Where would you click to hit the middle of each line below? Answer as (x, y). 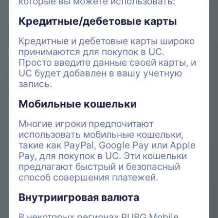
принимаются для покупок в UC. (92, 51)
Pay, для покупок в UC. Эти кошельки (103, 156)
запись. (36, 83)
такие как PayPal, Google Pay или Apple (107, 145)
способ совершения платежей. (89, 177)
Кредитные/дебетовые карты (98, 21)
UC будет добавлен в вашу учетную (101, 73)
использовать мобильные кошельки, (101, 135)
